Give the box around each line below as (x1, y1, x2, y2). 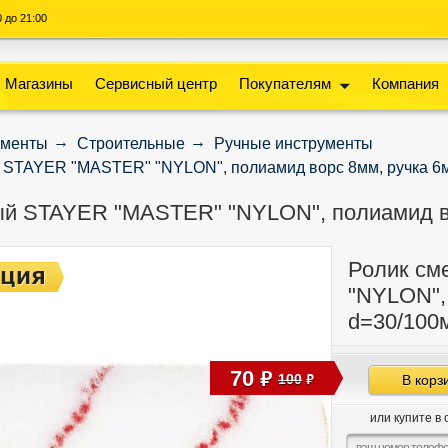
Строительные (76, 135, 185, 152)
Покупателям (239, 75, 332, 92)
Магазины (5, 75, 74, 92)
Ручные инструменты (213, 135, 373, 152)
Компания (372, 75, 440, 92)
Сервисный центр (95, 75, 218, 92)
